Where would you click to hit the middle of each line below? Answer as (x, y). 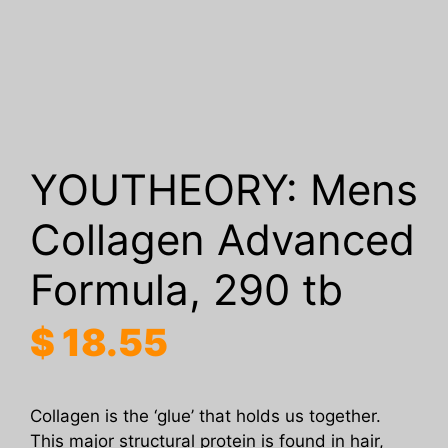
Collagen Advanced (222, 240)
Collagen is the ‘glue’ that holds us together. (205, 416)
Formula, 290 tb (186, 290)
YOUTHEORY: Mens (224, 190)
